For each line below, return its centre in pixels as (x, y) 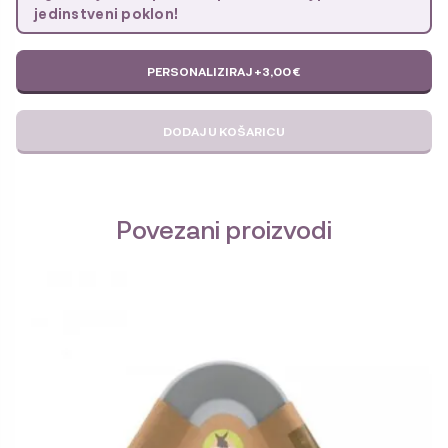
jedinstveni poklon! (106, 14)
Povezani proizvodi (224, 229)
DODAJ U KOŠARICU (224, 131)
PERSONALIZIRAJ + (204, 71)
